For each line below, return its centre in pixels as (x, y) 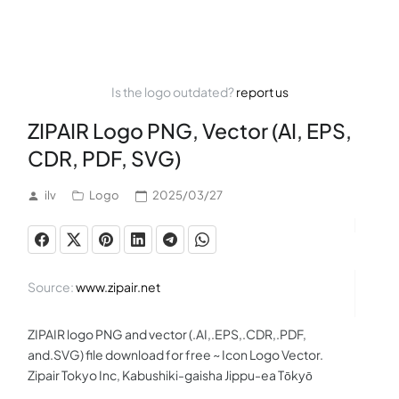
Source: (52, 287)
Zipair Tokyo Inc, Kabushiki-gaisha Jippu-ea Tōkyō (170, 375)
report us (262, 92)
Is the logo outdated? (173, 92)
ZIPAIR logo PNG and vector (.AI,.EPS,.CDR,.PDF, (167, 334)
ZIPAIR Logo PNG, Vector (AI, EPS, (190, 130)
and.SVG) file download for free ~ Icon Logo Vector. (175, 354)
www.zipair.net (118, 287)
